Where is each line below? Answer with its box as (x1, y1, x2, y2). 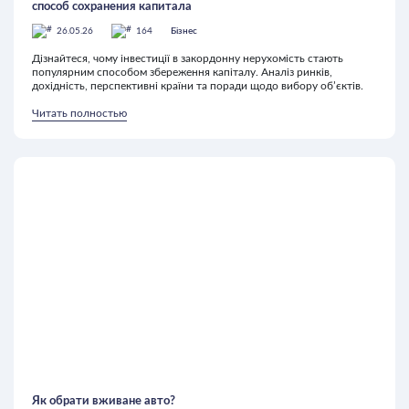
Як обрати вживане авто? (32, 395, 175, 407)
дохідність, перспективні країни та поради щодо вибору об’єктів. (32, 80, 363, 91)
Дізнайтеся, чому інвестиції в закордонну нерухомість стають (32, 53, 343, 64)
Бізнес (171, 26, 197, 36)
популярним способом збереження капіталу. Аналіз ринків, (32, 67, 332, 78)
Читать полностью (32, 108, 127, 119)
